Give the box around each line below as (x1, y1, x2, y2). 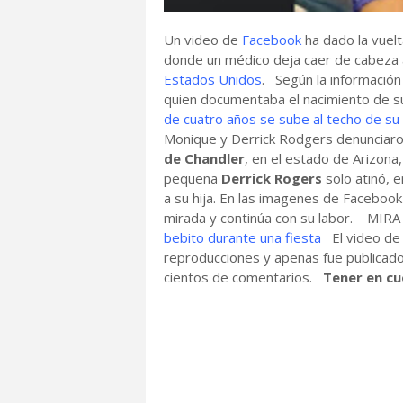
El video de (321, 228, 400, 246)
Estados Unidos (164, 70, 262, 88)
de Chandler (164, 149, 245, 167)
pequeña (164, 169, 221, 187)
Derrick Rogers (221, 169, 322, 187)
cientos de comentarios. (164, 268, 323, 286)
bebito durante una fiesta (164, 228, 321, 246)
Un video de (164, 31, 242, 49)
